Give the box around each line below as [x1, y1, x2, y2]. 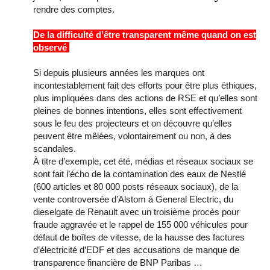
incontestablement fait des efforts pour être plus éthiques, [33, 80, 257, 91]
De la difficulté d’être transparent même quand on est [33, 30, 256, 40]
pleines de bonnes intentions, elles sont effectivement [33, 105, 242, 116]
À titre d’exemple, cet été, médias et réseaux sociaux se [33, 156, 253, 167]
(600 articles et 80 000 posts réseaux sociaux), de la [33, 181, 238, 192]
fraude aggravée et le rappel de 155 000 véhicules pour [33, 219, 248, 230]
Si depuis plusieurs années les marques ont [33, 67, 204, 78]
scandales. [33, 143, 76, 154]
